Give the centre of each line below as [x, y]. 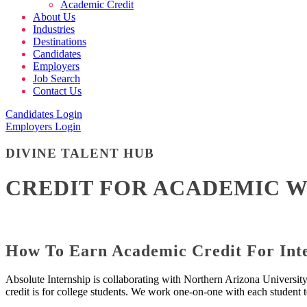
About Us [54, 17]
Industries [54, 29]
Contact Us [57, 91]
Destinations [60, 41]
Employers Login [43, 126]
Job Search [57, 78]
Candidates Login [44, 114]
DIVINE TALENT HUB [80, 153]
